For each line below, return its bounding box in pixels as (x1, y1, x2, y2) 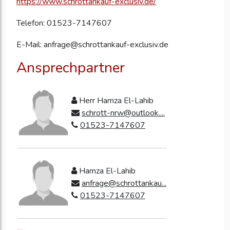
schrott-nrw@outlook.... (82, 107, 165, 119)
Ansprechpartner (16, 58, 125, 78)
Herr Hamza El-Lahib (77, 95, 154, 107)
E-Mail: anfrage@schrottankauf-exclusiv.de (16, 39, 168, 51)
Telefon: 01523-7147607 (16, 17, 112, 29)
